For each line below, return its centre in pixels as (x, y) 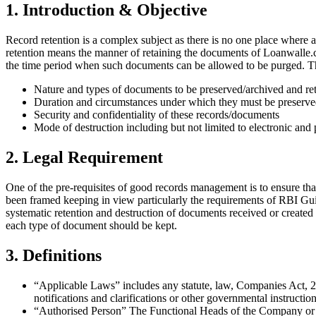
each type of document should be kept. (91, 225)
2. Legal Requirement (84, 157)
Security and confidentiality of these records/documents (157, 115)
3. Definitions (54, 255)
